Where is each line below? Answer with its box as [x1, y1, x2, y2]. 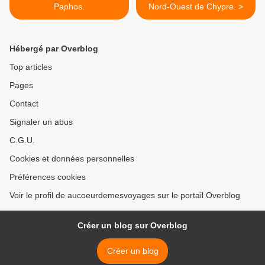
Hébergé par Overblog [9, 44, 98, 54]
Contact [9, 99, 38, 109]
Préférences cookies [9, 172, 86, 182]
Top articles [9, 62, 52, 72]
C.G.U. [9, 135, 35, 146]
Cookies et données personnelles [9, 154, 134, 164]
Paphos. [54, 2, 85, 12]
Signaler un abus [9, 117, 73, 127]
